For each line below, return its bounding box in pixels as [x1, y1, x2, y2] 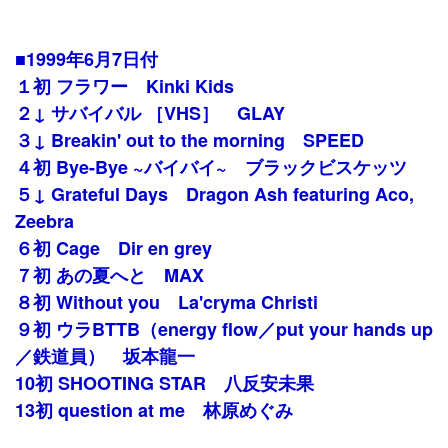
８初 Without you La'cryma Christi [15, 289, 318, 315]
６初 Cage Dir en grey [15, 235, 212, 261]
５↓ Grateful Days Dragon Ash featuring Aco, [15, 181, 414, 207]
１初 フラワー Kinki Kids [15, 73, 234, 99]
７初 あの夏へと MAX [15, 262, 204, 288]
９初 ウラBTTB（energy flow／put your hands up [15, 316, 433, 342]
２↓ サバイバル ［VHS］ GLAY [15, 100, 285, 126]
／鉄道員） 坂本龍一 [15, 343, 195, 369]
